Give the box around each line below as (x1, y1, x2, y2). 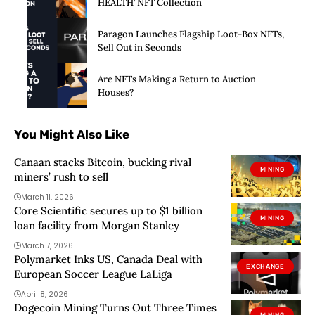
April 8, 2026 (21, 289, 68, 300)
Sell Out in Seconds (98, 41, 181, 53)
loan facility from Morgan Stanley (14, 219, 179, 233)
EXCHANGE (246, 262, 285, 270)
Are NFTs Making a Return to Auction (98, 72, 256, 85)
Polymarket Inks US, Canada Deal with (14, 252, 202, 266)
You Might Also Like (14, 127, 129, 142)
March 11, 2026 (21, 192, 74, 203)
